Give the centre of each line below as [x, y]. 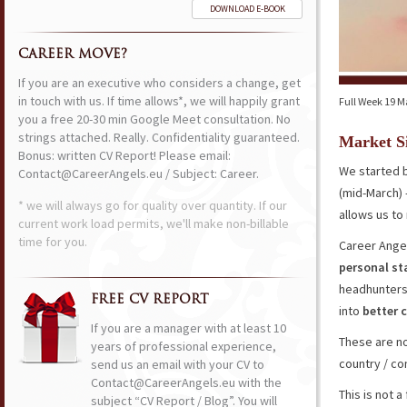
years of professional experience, [184, 346]
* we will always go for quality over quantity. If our [153, 205]
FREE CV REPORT [150, 300]
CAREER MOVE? [73, 55]
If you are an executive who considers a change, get [159, 83]
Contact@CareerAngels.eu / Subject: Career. [139, 174]
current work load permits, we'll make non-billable [154, 223]
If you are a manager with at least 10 [189, 328]
